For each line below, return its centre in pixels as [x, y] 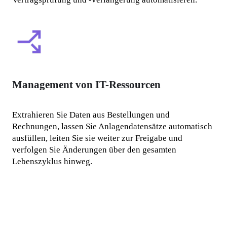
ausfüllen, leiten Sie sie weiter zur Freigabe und [98, 138]
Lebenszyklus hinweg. [52, 162]
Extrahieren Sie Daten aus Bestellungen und [91, 115]
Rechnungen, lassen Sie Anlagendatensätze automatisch [112, 127]
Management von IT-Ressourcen [87, 85]
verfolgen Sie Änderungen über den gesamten [94, 150]
